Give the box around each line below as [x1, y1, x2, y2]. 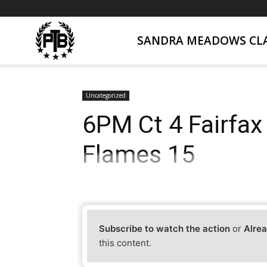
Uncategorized [86, 91, 126, 100]
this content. [99, 237, 152, 249]
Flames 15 [82, 140, 195, 169]
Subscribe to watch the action [99, 223, 231, 235]
